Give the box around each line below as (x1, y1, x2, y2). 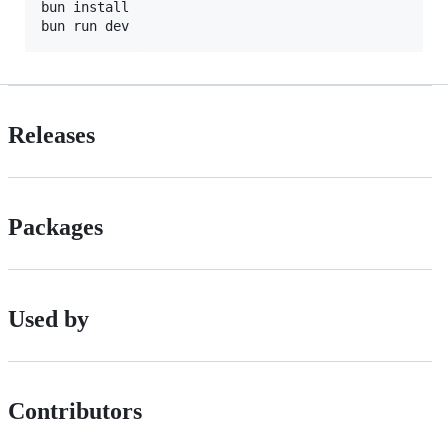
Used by (8, 305, 89, 332)
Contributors (8, 397, 142, 424)
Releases (8, 121, 95, 148)
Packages (8, 213, 103, 240)
